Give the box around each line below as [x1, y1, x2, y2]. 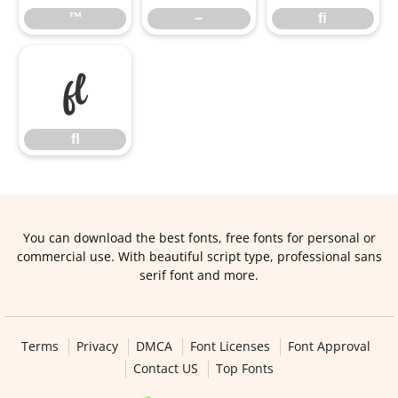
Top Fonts [215, 360, 274, 377]
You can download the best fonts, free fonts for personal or [22, 229, 376, 246]
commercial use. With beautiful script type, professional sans [16, 248, 382, 265]
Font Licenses [189, 338, 270, 354]
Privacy [76, 338, 118, 354]
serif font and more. [139, 267, 259, 283]
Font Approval [287, 338, 370, 354]
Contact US [132, 360, 198, 377]
